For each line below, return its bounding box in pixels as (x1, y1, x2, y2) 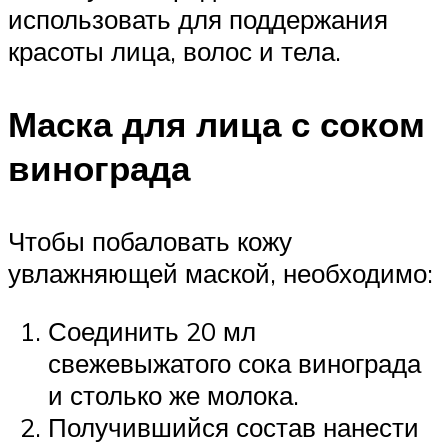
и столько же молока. (48, 378, 299, 411)
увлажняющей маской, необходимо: (8, 257, 433, 290)
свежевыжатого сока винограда (48, 346, 421, 379)
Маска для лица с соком (8, 102, 425, 147)
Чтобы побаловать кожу (8, 225, 292, 258)
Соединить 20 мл (48, 314, 256, 347)
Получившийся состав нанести (48, 410, 419, 443)
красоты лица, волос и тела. (8, 34, 341, 67)
